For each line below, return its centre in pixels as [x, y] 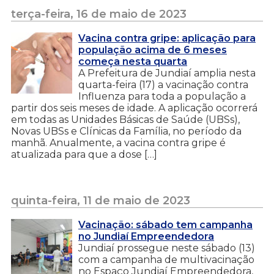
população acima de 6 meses [153, 50]
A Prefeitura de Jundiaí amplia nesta [167, 73]
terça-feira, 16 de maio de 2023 [99, 14]
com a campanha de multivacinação [166, 259]
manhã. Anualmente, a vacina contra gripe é [118, 143]
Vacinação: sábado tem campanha [165, 224]
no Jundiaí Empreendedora [146, 236]
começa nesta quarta [133, 61]
